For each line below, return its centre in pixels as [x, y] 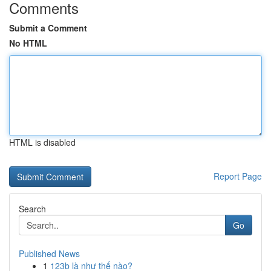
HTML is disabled [42, 142]
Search [32, 209]
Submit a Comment [48, 28]
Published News [49, 253]
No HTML [28, 43]
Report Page [238, 176]
